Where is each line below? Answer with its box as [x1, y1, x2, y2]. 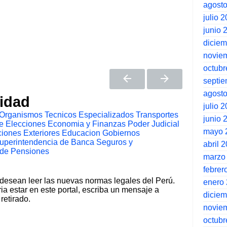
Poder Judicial [128, 120, 179, 129]
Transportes [136, 110, 178, 120]
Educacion [62, 129, 100, 138]
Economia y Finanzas [48, 120, 126, 129]
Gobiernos [102, 129, 140, 138]
